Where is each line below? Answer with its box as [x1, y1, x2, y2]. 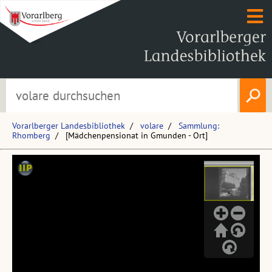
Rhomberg [12, 130, 50, 141]
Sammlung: [178, 120, 219, 131]
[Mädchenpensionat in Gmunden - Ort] [66, 130, 208, 141]
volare [140, 120, 163, 131]
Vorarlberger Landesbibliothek [12, 120, 125, 131]
